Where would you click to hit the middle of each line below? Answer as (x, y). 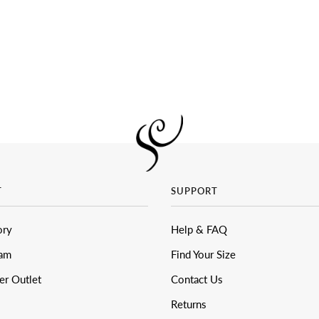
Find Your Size (203, 255)
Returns (189, 304)
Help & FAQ (199, 230)
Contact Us (197, 279)
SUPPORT (194, 191)
